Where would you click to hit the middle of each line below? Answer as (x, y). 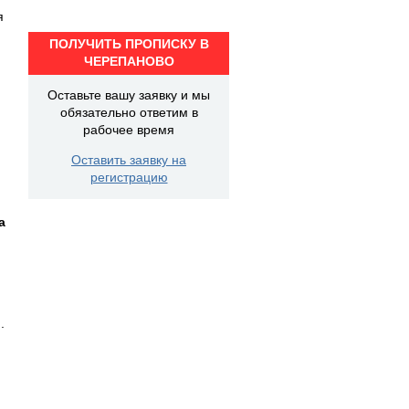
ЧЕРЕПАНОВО (129, 61)
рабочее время (129, 130)
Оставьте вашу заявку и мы (129, 95)
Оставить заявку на (129, 160)
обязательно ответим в (129, 112)
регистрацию (129, 177)
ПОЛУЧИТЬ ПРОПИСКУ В (129, 44)
